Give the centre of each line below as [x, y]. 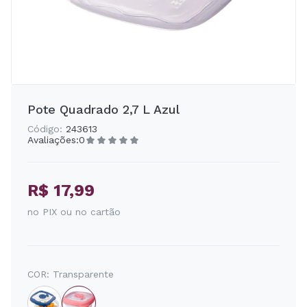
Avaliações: [53, 140]
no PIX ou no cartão [74, 212]
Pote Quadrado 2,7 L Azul [103, 109]
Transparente [83, 274]
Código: [45, 129]
